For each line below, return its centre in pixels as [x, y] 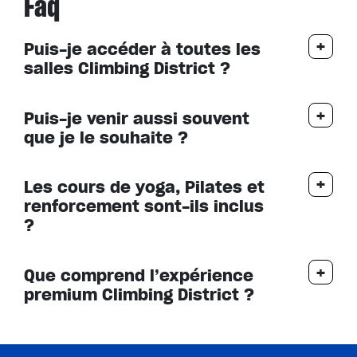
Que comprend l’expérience [139, 275]
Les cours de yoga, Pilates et [144, 187]
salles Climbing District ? [127, 68]
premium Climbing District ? [139, 294]
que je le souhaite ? [106, 137]
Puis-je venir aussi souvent [137, 118]
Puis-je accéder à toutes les [142, 49]
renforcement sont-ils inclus [144, 206]
